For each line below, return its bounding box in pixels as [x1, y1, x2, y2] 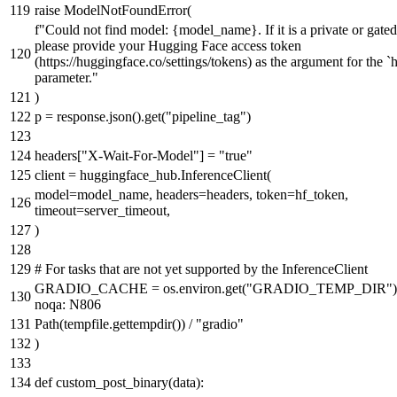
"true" [219, 147, 253, 163]
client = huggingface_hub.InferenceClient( [35, 167, 271, 183]
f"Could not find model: [35, 21, 172, 37]
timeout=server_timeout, [35, 202, 170, 218]
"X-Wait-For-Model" [82, 147, 199, 163]
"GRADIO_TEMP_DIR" [246, 280, 393, 296]
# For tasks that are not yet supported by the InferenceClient [35, 261, 368, 276]
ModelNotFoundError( [60, 2, 191, 18]
